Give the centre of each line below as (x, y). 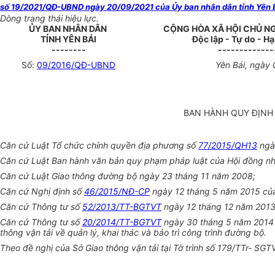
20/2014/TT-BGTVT (122, 222)
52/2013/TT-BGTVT (122, 207)
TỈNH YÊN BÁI (68, 39)
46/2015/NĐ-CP (117, 192)
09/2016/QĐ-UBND (76, 65)
